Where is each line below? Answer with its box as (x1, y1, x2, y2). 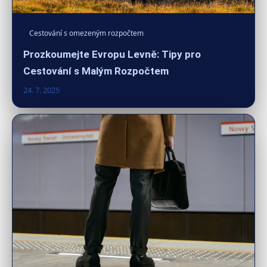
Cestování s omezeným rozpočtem (29, 27, 144, 38)
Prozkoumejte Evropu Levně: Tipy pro (23, 48, 201, 60)
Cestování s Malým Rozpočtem (23, 64, 169, 77)
